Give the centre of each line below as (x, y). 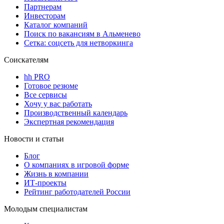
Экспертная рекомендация (69, 121)
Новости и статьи (34, 138)
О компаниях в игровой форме (76, 164)
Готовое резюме (51, 85)
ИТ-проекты (45, 182)
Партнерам (43, 6)
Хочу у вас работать (58, 103)
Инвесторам (45, 15)
